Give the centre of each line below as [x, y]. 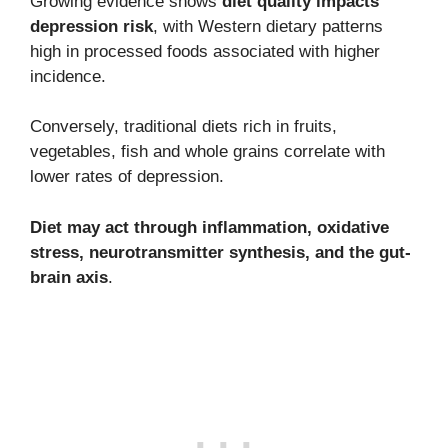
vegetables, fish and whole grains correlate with [207, 152]
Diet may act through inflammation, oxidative [209, 227]
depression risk [91, 26]
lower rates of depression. [127, 177]
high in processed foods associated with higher [205, 51]
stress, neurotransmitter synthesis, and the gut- [220, 252]
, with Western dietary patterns [268, 26]
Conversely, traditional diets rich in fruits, [183, 127]
